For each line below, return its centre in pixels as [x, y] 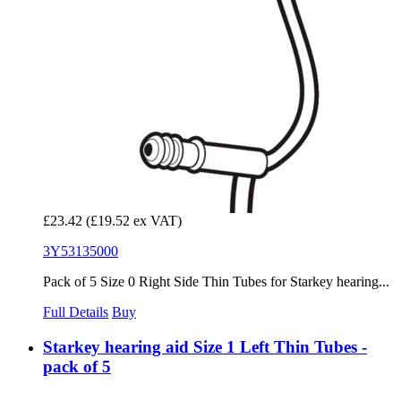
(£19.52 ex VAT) [134, 221]
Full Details [76, 312]
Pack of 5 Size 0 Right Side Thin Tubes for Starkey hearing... [216, 282]
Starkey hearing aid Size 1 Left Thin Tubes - [205, 347]
